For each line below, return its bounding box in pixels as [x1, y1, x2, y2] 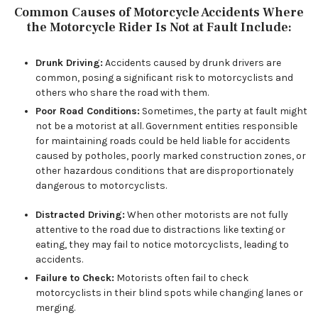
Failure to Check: [35, 272, 114, 284]
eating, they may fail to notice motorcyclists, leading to [35, 238, 289, 251]
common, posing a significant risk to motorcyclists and [35, 72, 293, 84]
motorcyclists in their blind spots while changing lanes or [35, 287, 303, 299]
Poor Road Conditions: [35, 105, 140, 117]
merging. [35, 302, 75, 314]
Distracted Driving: [35, 209, 125, 221]
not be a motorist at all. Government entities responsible [35, 120, 297, 132]
